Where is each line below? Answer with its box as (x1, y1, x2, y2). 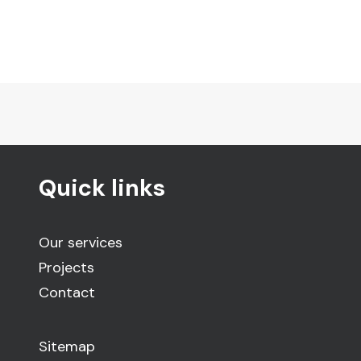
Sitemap (39, 337, 95, 356)
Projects (39, 258, 94, 277)
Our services (39, 233, 122, 252)
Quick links (39, 172, 165, 203)
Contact (39, 283, 95, 302)
